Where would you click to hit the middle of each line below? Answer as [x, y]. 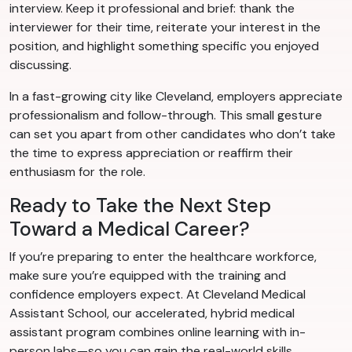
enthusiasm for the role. [77, 172]
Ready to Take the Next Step [140, 206]
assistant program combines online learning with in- [158, 332]
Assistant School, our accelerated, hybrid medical [152, 313]
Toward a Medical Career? [130, 229]
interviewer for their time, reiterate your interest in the [165, 27]
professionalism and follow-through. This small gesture [166, 115]
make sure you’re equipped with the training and [148, 276]
